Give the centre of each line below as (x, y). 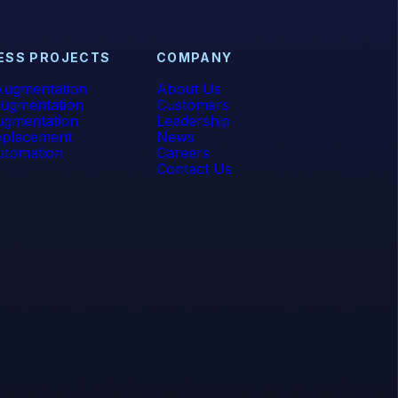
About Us (188, 89)
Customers (192, 105)
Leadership (193, 121)
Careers (183, 153)
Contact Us (194, 169)
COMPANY (194, 57)
